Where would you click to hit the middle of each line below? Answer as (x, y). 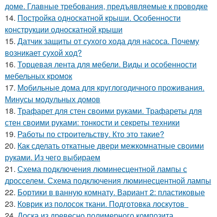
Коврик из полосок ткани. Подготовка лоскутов (103, 204)
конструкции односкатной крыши (64, 29)
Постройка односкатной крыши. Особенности (99, 18)
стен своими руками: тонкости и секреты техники (92, 122)
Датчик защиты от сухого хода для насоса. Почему (108, 41)
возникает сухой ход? (43, 53)
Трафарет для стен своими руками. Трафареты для (110, 111)
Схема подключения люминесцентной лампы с (102, 169)
